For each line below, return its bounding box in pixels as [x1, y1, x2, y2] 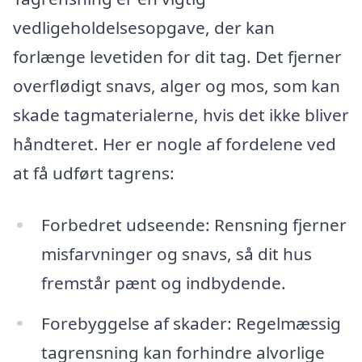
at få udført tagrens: [13, 161, 175, 184]
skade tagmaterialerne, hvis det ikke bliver [13, 103, 349, 126]
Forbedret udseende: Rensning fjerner [40, 213, 347, 236]
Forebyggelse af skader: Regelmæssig [40, 311, 341, 335]
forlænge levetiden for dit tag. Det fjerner [13, 44, 342, 68]
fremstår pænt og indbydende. [40, 271, 286, 294]
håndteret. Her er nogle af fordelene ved [13, 132, 336, 155]
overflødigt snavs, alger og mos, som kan [13, 74, 340, 97]
